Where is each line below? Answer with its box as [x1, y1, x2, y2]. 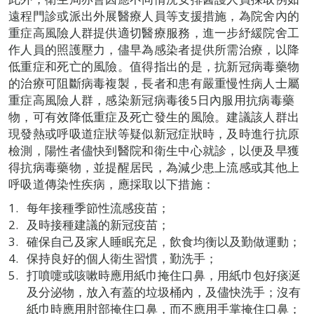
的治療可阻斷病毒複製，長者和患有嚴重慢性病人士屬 [8, 75, 300, 91]
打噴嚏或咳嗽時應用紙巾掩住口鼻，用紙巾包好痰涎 [26, 267, 301, 283]
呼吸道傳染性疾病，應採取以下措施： [8, 176, 215, 192]
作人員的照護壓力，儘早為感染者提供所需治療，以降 [8, 41, 300, 57]
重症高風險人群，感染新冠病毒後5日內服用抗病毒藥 [8, 92, 295, 108]
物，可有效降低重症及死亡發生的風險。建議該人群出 [8, 109, 300, 125]
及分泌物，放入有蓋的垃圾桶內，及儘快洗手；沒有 [26, 284, 301, 300]
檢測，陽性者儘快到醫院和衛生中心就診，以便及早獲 [8, 142, 300, 158]
